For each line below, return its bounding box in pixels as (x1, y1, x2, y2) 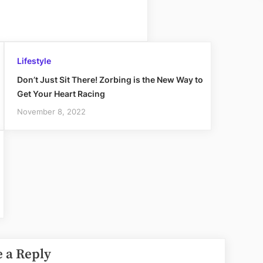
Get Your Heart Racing (16, 89, 105, 99)
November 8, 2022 (16, 107, 86, 117)
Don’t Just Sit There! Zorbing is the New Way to (16, 75, 203, 85)
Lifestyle (16, 56, 51, 66)
